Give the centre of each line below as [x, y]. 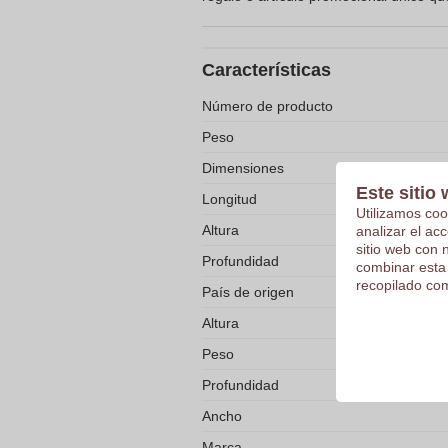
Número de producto [267, 106]
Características [266, 70]
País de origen [248, 292]
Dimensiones [243, 168]
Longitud [229, 199]
